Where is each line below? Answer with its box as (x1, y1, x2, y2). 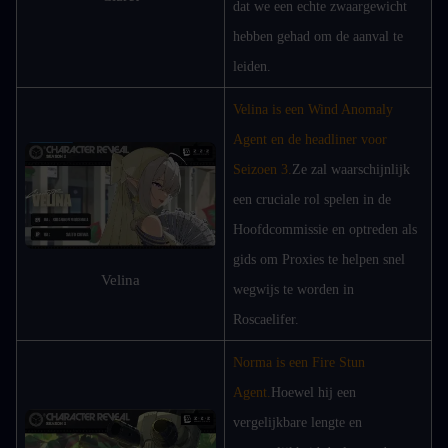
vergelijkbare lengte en (233, 415, 362, 430)
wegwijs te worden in (233, 282, 354, 297)
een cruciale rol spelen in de (233, 192, 391, 207)
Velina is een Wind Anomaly (233, 102, 393, 117)
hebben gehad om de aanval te (233, 29, 403, 44)
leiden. (233, 59, 271, 74)
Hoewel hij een (271, 385, 356, 400)
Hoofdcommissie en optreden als (233, 222, 417, 237)
